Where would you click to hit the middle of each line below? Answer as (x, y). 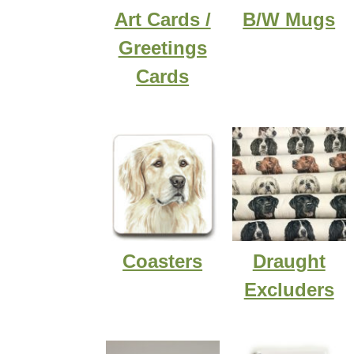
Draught (289, 261)
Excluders (289, 289)
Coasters (163, 261)
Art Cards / (162, 19)
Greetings (162, 47)
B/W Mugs (289, 19)
